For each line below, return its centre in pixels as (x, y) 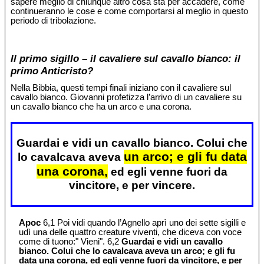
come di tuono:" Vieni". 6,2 (70, 241)
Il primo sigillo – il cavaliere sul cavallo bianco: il (126, 59)
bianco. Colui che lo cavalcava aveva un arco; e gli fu (127, 251)
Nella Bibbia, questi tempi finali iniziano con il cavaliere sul (121, 88)
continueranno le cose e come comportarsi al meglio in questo (130, 11)
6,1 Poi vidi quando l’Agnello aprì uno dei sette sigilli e (143, 222)
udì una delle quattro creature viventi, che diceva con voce (131, 232)
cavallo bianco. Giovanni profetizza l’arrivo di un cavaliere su (126, 97)
